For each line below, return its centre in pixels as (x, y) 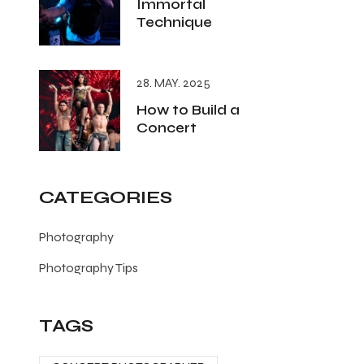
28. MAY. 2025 (173, 83)
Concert (167, 128)
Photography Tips (89, 268)
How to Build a (188, 110)
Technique (174, 22)
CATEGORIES (106, 197)
